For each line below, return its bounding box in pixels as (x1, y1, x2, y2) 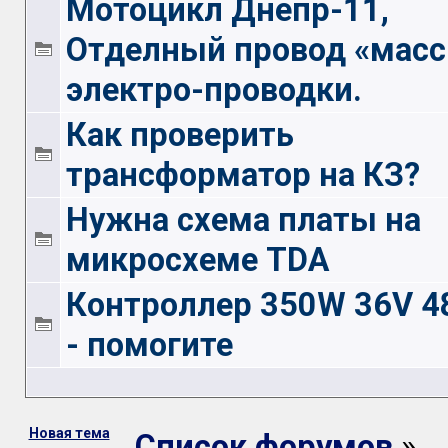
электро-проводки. (65, 71, 362, 109)
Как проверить (65, 116, 294, 154)
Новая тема (28, 425, 110, 441)
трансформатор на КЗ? (65, 156, 420, 194)
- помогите (65, 326, 233, 364)
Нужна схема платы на (65, 201, 421, 239)
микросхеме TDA (65, 241, 329, 279)
